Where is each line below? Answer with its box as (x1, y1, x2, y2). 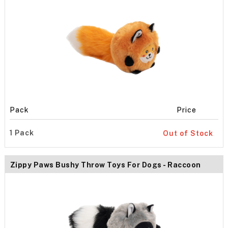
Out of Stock (163, 129, 214, 137)
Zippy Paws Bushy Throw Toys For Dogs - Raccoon (10, 161, 201, 169)
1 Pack (9, 128, 34, 137)
